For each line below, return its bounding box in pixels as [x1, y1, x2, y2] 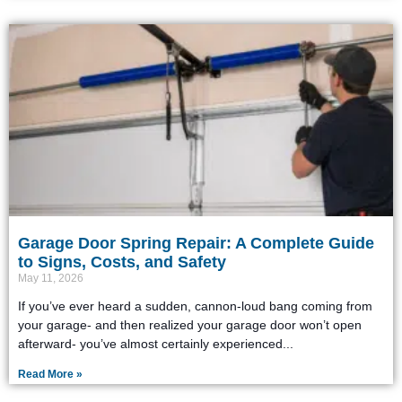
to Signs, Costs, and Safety [18, 252, 226, 271]
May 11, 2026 [18, 271, 83, 284]
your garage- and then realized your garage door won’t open [18, 317, 362, 332]
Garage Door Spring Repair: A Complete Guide [18, 233, 374, 252]
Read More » [18, 367, 83, 380]
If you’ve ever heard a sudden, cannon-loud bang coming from [18, 298, 372, 313]
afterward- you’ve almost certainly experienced [18, 336, 283, 351]
